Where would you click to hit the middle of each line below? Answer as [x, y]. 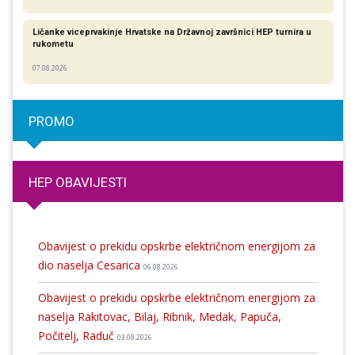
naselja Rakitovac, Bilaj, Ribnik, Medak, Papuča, [159, 316]
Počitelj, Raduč [77, 335]
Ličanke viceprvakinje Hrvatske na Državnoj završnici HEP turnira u [172, 32]
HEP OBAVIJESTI [78, 183]
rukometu [53, 44]
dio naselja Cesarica [90, 265]
